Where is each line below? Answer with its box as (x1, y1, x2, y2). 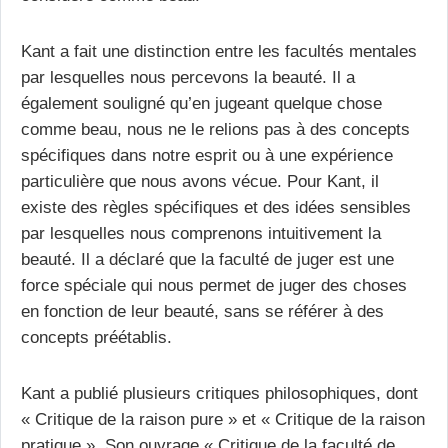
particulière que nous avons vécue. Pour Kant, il (21, 171, 379, 190)
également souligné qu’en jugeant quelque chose (21, 93, 382, 112)
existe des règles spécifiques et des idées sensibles (21, 197, 411, 216)
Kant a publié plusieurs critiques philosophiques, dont (21, 383, 418, 402)
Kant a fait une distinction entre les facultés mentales (21, 41, 417, 60)
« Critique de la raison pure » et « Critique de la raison (21, 409, 425, 428)
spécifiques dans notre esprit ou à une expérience (21, 145, 393, 164)
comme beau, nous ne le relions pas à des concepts (21, 119, 410, 138)
